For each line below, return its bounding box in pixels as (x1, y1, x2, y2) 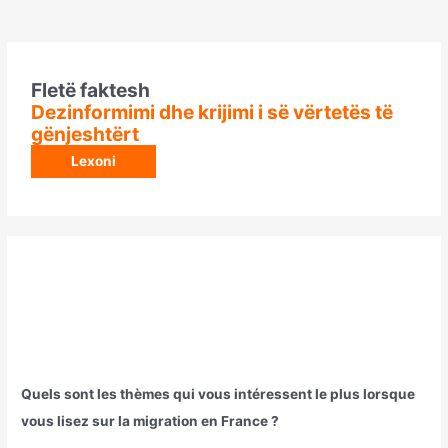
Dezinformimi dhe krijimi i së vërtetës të (31, 100, 394, 125)
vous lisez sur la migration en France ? (21, 412, 280, 429)
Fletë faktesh (31, 78, 151, 103)
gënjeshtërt (31, 122, 140, 147)
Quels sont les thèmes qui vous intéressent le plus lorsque (21, 385, 416, 402)
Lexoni (71, 153, 117, 170)
